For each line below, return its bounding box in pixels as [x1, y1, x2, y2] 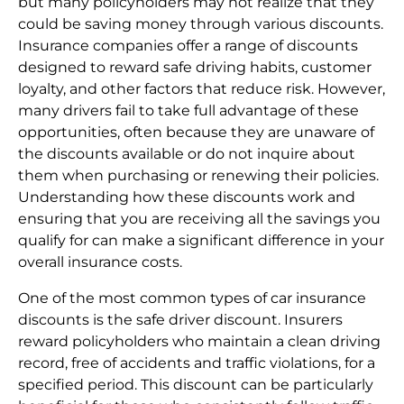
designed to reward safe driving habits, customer [18, 59, 372, 77]
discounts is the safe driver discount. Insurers [18, 311, 343, 329]
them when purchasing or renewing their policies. [18, 167, 379, 185]
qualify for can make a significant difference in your [18, 232, 384, 250]
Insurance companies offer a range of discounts [18, 37, 358, 55]
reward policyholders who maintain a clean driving [18, 333, 381, 351]
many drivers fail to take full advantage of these [18, 102, 359, 120]
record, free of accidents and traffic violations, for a [18, 354, 375, 372]
